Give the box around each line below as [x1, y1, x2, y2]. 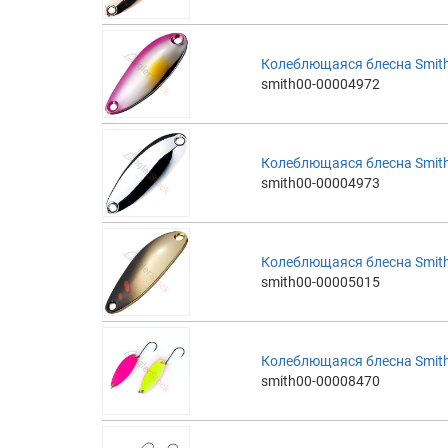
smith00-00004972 [261, 75, 380, 92]
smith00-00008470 [261, 372, 380, 389]
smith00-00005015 [261, 273, 380, 290]
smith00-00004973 [261, 174, 380, 191]
